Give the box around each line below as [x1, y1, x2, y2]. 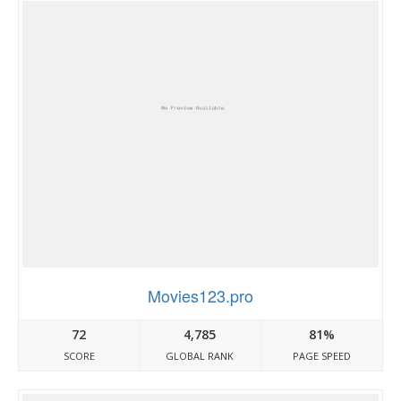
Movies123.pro [148, 284, 253, 307]
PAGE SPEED [292, 349, 351, 363]
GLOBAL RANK [166, 349, 235, 363]
